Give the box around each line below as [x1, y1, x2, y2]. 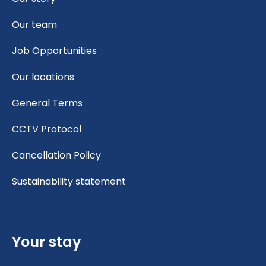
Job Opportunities [12, 43, 97, 58]
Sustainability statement [12, 174, 126, 188]
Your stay [12, 232, 81, 252]
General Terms [12, 96, 83, 110]
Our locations [12, 69, 74, 84]
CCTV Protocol [12, 122, 81, 136]
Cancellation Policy [12, 148, 101, 162]
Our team [12, 17, 57, 31]
